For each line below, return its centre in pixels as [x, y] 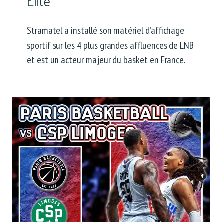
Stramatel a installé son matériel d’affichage [106, 30]
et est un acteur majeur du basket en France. [106, 60]
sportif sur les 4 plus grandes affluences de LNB [110, 45]
